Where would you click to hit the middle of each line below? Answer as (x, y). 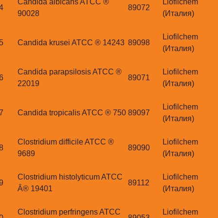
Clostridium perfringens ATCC (69, 212)
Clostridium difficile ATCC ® (66, 142)
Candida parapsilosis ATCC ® (70, 72)
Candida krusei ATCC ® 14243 (71, 43)
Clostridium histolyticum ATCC (70, 177)
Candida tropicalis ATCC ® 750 (72, 113)
